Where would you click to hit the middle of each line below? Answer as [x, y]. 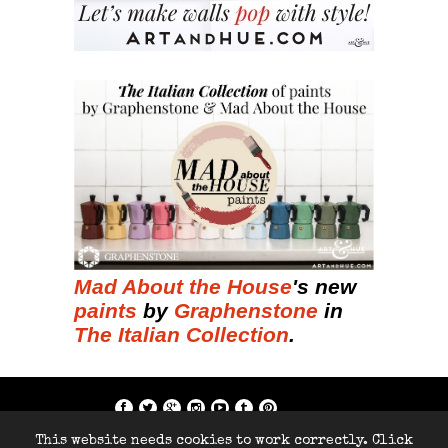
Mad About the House [183, 286]
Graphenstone [246, 310]
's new [324, 286]
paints [105, 310]
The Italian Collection [181, 334]
